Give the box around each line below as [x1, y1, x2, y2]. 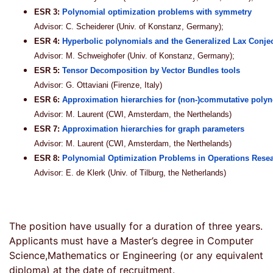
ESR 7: [34, 124, 62, 134]
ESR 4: [34, 37, 62, 46]
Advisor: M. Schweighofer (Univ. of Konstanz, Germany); [34, 51, 235, 61]
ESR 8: [34, 154, 62, 163]
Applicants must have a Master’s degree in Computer [9, 235, 253, 247]
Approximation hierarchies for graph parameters [62, 124, 244, 134]
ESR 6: [34, 95, 62, 105]
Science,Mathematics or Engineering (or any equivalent [9, 249, 263, 262]
